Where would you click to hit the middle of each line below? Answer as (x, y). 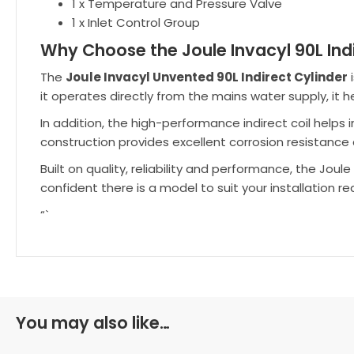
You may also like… (93, 323)
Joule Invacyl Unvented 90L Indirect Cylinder (207, 77)
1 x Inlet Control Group (136, 23)
